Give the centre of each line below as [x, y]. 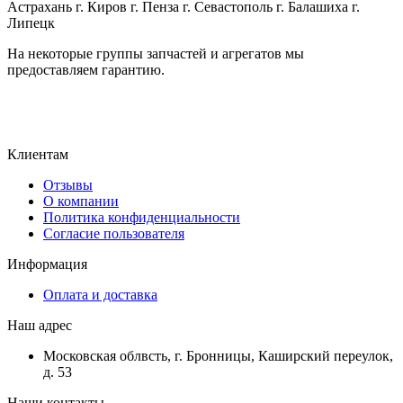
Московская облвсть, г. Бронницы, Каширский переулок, [218, 355]
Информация [47, 264]
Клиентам [38, 154]
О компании [81, 201]
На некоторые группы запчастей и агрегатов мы [156, 53]
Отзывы [68, 184]
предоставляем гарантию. [86, 69]
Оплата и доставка [100, 294]
